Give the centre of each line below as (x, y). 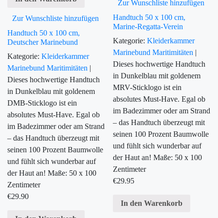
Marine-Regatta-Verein (148, 27)
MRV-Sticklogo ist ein (147, 88)
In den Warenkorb (152, 203)
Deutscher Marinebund (43, 42)
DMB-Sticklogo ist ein (42, 103)
